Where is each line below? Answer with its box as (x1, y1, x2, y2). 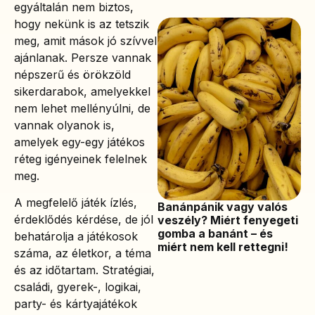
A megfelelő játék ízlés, (14, 195, 137, 210)
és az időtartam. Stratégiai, (14, 263, 155, 278)
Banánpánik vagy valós (157, 199, 288, 214)
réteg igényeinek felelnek (14, 151, 147, 166)
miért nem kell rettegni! (157, 239, 288, 254)
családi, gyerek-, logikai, (14, 280, 141, 295)
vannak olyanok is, (14, 117, 115, 132)
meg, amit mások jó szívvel (14, 33, 157, 48)
